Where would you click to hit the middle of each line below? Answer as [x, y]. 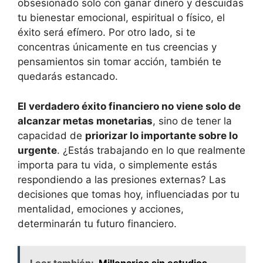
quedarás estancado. [68, 77]
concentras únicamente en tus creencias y [117, 47]
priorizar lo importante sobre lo [161, 135]
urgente [37, 150]
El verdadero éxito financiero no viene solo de [129, 106]
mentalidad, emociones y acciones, [101, 209]
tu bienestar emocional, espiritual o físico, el [121, 18]
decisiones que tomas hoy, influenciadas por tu [129, 194]
